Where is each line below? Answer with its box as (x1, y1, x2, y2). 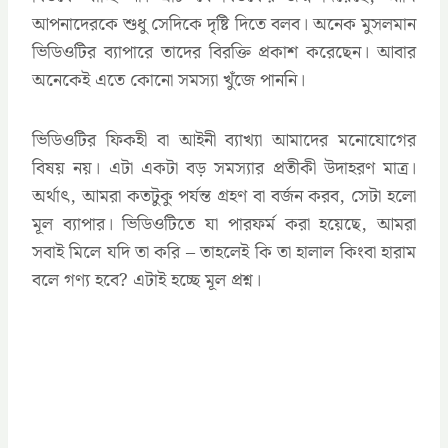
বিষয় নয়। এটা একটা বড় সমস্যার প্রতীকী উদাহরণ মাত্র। (32, 153, 416, 183)
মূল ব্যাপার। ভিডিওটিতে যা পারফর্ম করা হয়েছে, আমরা (32, 209, 416, 239)
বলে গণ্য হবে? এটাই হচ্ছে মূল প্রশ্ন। (32, 265, 261, 295)
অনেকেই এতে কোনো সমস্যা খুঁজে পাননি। (32, 65, 305, 95)
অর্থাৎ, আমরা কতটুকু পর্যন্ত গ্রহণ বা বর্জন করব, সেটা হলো (32, 181, 416, 211)
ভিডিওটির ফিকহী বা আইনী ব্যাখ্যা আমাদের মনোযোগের (32, 125, 416, 155)
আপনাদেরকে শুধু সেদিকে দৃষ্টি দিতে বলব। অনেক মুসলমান (32, 9, 416, 39)
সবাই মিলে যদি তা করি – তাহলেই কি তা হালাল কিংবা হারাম (32, 237, 416, 267)
